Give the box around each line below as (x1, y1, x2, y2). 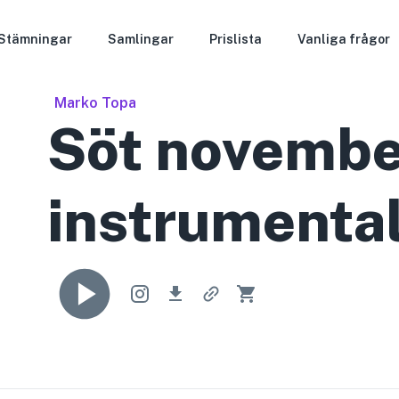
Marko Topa (54, 94, 137, 111)
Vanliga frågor (297, 32, 391, 46)
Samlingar (108, 32, 175, 46)
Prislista (209, 32, 263, 46)
